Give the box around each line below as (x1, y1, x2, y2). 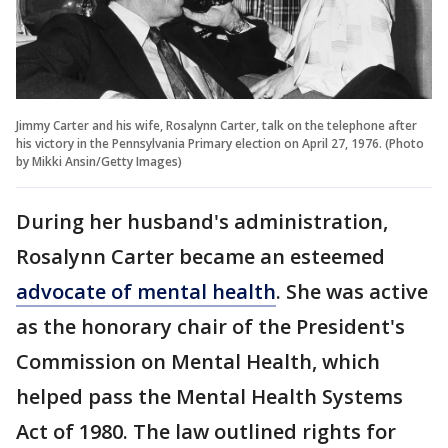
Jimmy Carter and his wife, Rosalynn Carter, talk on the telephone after (16, 116, 417, 134)
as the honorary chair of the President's (16, 312, 405, 340)
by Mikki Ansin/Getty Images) (16, 152, 182, 170)
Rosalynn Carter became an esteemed (16, 242, 385, 270)
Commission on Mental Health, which (16, 347, 380, 375)
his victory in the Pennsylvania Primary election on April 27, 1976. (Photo (16, 134, 424, 152)
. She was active (276, 277, 428, 305)
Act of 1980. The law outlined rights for (16, 417, 396, 445)
